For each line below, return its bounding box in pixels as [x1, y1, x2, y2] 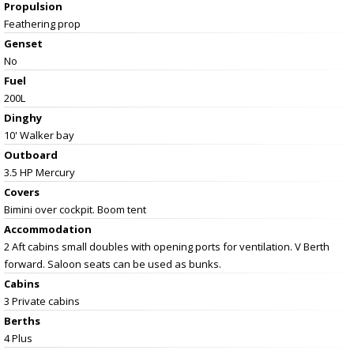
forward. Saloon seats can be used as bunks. [4, 256, 221, 271]
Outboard [4, 147, 58, 162]
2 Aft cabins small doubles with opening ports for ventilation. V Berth [4, 239, 330, 254]
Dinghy [4, 110, 42, 125]
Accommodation [4, 221, 92, 236]
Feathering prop [4, 16, 81, 31]
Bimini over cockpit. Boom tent [4, 201, 146, 217]
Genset [4, 36, 43, 51]
